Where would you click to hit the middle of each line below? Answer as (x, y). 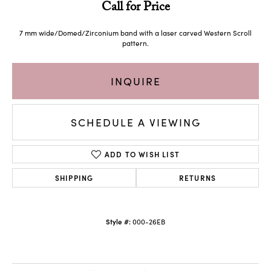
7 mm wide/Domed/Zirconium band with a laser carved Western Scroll (135, 33)
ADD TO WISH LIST (142, 154)
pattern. (135, 43)
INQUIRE (135, 81)
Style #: (118, 222)
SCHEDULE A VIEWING (135, 122)
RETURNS (198, 178)
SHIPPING (74, 178)
